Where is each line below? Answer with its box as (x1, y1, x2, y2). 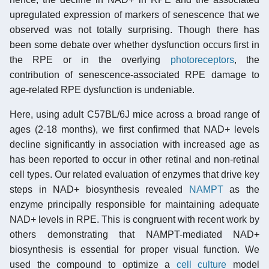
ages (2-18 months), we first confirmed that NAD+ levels (10, 124, 259, 134)
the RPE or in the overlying (10, 54, 171, 65)
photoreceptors (170, 54, 234, 65)
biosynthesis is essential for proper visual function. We (10, 244, 259, 255)
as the (223, 184, 260, 195)
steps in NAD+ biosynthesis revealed (10, 184, 189, 195)
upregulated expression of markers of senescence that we (10, 9, 259, 20)
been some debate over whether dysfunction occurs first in (10, 39, 259, 50)
